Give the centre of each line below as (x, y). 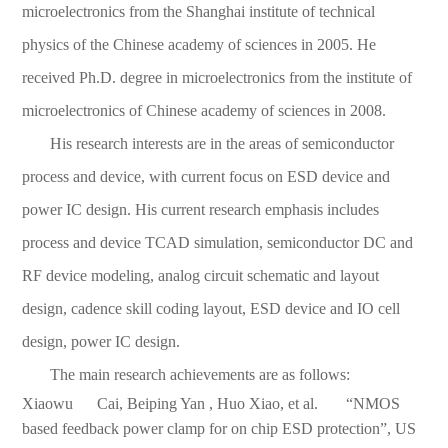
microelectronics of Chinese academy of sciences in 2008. (204, 110)
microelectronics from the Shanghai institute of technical (199, 11)
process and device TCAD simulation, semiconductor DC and (218, 242)
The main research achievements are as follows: (200, 374)
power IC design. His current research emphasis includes (201, 209)
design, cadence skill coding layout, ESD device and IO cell (211, 308)
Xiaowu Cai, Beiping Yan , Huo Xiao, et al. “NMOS (211, 403)
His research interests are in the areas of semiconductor (222, 143)
